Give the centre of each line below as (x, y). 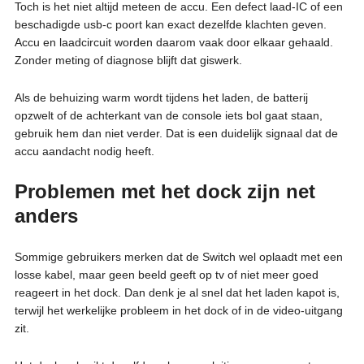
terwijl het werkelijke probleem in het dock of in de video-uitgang (178, 310)
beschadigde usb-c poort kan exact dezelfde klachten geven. (170, 24)
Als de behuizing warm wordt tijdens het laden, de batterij (161, 97)
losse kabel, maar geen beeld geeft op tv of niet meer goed (166, 274)
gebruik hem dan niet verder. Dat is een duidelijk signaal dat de (176, 133)
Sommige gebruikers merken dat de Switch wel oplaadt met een (178, 256)
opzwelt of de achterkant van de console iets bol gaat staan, (168, 115)
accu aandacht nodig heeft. (84, 151)
